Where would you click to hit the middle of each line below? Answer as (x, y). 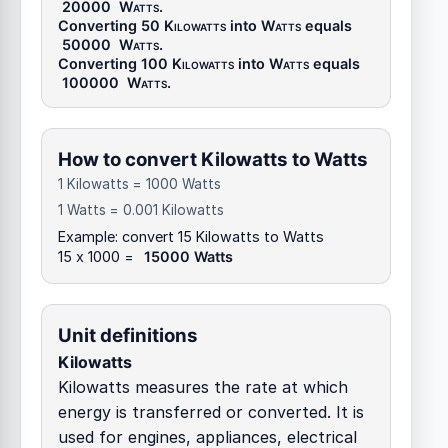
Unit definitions (128, 335)
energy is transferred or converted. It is (211, 411)
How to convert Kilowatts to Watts (213, 159)
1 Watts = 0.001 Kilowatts (141, 210)
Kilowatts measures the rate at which (203, 386)
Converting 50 (111, 26)
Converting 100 (115, 64)
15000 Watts (188, 256)
